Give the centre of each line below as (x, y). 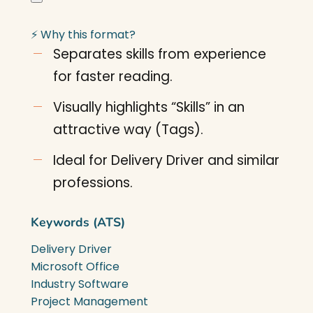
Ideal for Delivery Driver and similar (166, 160)
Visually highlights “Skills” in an (149, 107)
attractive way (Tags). (128, 130)
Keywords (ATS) (78, 222)
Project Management (89, 301)
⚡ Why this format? (83, 35)
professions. (93, 183)
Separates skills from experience (160, 54)
